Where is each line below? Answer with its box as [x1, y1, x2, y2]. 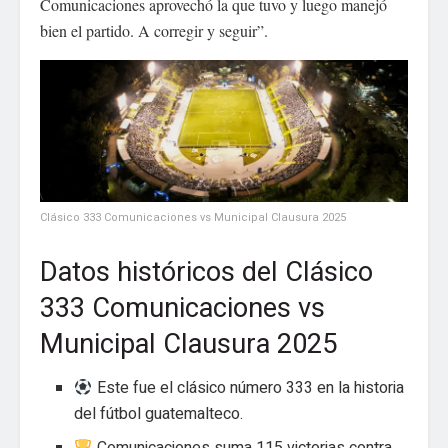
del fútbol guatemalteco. [74, 402, 244, 427]
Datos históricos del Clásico [40, 251, 373, 292]
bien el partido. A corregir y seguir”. [40, 20, 268, 42]
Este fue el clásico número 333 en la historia [92, 376, 404, 401]
